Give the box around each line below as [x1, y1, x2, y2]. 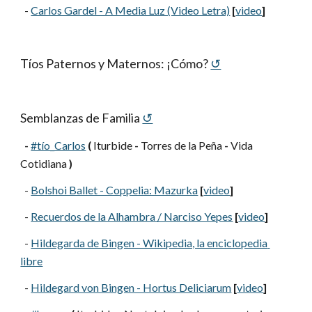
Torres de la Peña [139, 139, 225, 152]
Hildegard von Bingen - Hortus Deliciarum [31, 281, 232, 294]
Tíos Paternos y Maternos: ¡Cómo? [20, 56, 209, 71]
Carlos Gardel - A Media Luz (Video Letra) [31, 3, 231, 17]
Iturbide [91, 139, 135, 152]
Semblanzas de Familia [20, 110, 141, 125]
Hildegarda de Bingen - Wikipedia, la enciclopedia [31, 236, 268, 249]
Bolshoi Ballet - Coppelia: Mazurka [31, 183, 198, 196]
